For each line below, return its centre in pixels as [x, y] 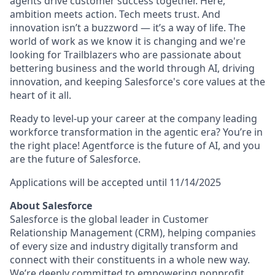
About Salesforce [51, 206]
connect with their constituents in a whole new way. [130, 260]
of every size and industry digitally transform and [124, 246]
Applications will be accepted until [88, 182]
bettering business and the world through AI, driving [132, 68]
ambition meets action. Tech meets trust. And [115, 14]
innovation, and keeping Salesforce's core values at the [137, 82]
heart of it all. [41, 95]
